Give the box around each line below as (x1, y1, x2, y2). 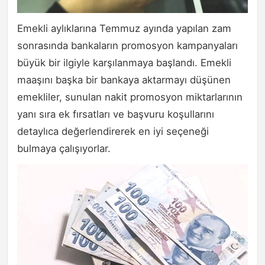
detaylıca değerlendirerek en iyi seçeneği (17, 125, 209, 138)
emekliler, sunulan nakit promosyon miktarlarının (17, 91, 243, 104)
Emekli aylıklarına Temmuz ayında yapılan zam (17, 22, 231, 35)
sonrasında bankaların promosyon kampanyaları (17, 40, 238, 52)
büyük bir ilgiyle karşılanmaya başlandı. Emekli (17, 57, 231, 69)
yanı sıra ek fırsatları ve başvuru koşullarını (17, 108, 214, 121)
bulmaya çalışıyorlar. (17, 143, 111, 155)
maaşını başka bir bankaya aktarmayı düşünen (17, 74, 231, 86)
